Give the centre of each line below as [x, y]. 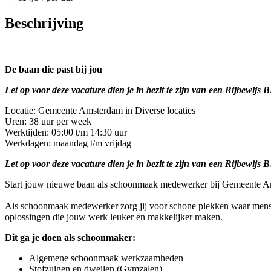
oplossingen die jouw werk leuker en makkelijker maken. [116, 217]
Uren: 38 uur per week [49, 122]
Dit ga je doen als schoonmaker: [73, 238]
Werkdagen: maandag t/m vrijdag [69, 143]
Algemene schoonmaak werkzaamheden [106, 258]
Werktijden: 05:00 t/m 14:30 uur [66, 132]
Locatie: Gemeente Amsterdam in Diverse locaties [103, 111]
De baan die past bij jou [54, 70]
